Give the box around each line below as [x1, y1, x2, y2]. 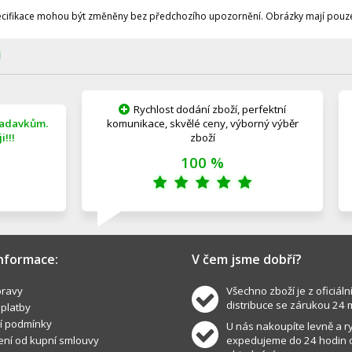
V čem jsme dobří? [192, 251, 302, 268]
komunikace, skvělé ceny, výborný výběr [106, 116, 299, 130]
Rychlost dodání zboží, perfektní [134, 102, 286, 116]
